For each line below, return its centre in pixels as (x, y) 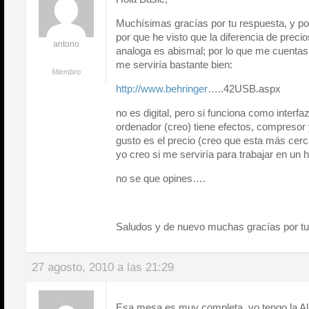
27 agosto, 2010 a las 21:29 (103, 267)
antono (66, 44)
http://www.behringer (162, 89)
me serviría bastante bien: (174, 64)
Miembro (66, 72)
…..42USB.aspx (244, 89)
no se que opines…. (161, 178)
